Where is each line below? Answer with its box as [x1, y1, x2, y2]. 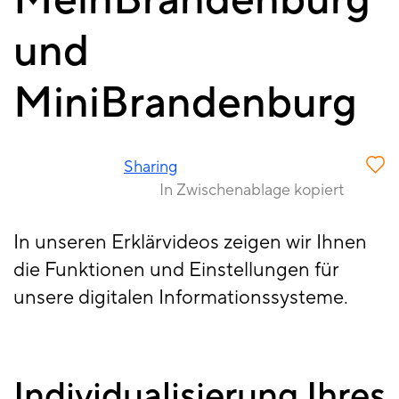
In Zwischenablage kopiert [159, 180, 344, 201]
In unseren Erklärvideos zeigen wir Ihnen [13, 230, 367, 256]
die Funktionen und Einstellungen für [13, 257, 339, 283]
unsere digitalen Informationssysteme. [13, 285, 348, 311]
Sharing [124, 157, 177, 178]
